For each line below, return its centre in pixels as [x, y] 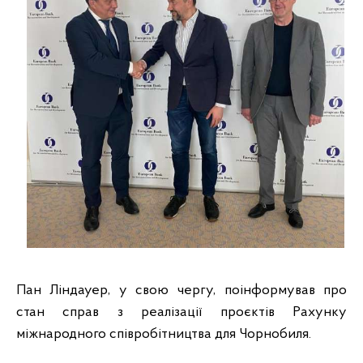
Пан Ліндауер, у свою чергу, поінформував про [181, 291]
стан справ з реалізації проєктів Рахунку [181, 313]
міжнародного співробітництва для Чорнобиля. [164, 335]
